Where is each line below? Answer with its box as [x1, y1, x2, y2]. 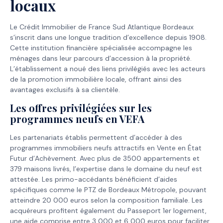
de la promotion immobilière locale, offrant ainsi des [10, 75, 182, 84]
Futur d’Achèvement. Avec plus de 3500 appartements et [10, 153, 200, 163]
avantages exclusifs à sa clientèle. [10, 85, 120, 95]
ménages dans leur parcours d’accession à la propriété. [10, 54, 192, 63]
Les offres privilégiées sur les [10, 101, 152, 114]
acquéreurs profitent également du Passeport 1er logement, [10, 206, 207, 215]
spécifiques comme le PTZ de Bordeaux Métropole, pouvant [10, 185, 207, 194]
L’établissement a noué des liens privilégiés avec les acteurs [10, 64, 206, 74]
